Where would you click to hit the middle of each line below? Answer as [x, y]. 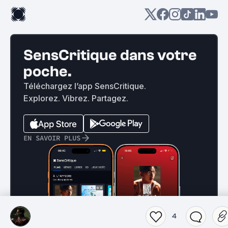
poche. [48, 72]
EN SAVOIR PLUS [52, 138]
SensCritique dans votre [110, 55]
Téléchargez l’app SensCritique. [85, 86]
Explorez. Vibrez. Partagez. [76, 98]
